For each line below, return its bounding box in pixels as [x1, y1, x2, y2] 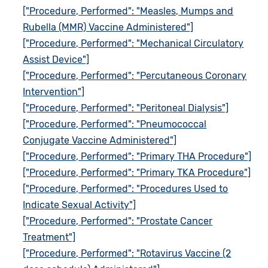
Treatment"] [23, 231, 76, 243]
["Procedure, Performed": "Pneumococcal [23, 118, 207, 130]
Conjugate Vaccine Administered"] [23, 134, 177, 146]
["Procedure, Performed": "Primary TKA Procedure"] [23, 166, 251, 178]
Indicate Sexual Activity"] [23, 199, 136, 211]
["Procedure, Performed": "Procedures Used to [23, 182, 229, 194]
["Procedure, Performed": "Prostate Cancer [23, 215, 213, 227]
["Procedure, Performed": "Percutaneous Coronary [23, 69, 247, 81]
